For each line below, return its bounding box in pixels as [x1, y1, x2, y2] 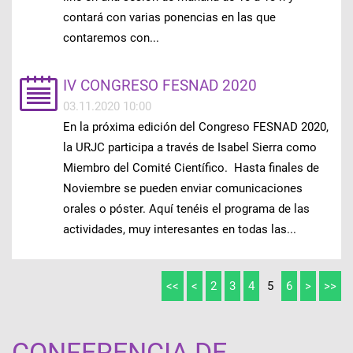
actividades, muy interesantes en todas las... [62, 222, 296, 237]
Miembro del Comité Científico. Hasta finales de [62, 161, 319, 176]
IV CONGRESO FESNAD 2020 [62, 76, 257, 95]
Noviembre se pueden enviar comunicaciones [62, 181, 303, 196]
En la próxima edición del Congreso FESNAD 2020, [62, 120, 329, 135]
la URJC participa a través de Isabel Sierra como [62, 140, 317, 155]
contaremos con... [62, 31, 159, 46]
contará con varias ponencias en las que [62, 10, 276, 25]
